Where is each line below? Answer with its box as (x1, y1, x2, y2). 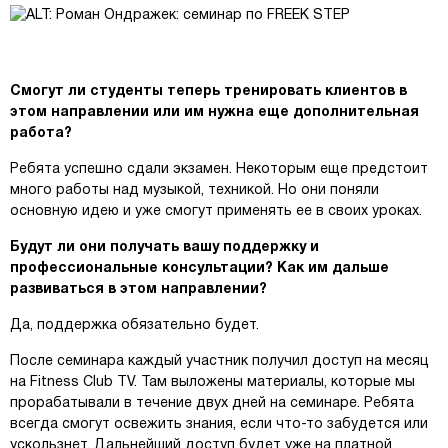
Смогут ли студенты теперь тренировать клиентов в (10, 85, 407, 98)
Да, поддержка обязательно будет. (10, 319, 259, 332)
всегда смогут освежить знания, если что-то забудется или (10, 418, 428, 431)
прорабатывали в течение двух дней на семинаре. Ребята (10, 397, 414, 410)
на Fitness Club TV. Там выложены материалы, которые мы (10, 376, 415, 389)
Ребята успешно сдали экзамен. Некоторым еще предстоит (10, 163, 428, 176)
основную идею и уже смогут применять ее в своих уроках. (10, 205, 422, 218)
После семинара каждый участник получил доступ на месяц (10, 355, 429, 368)
